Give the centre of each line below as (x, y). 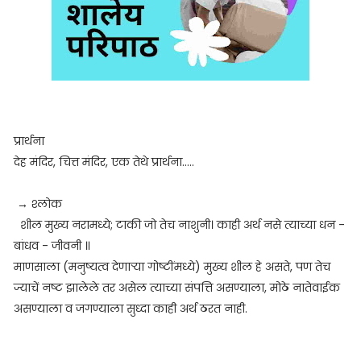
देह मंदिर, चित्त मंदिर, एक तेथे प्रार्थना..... (104, 162)
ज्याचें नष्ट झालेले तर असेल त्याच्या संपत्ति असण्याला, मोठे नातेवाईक (176, 288)
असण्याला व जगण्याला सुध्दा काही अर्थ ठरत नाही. (130, 309)
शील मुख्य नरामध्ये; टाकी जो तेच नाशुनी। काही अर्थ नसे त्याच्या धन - (179, 225)
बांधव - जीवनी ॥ (52, 246)
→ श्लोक (37, 204)
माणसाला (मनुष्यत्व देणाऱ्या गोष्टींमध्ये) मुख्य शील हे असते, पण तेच (172, 267)
